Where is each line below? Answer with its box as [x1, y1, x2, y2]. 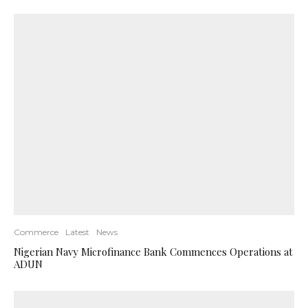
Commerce [14, 227, 58, 237]
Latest [65, 227, 89, 237]
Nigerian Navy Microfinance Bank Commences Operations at [14, 245, 293, 258]
